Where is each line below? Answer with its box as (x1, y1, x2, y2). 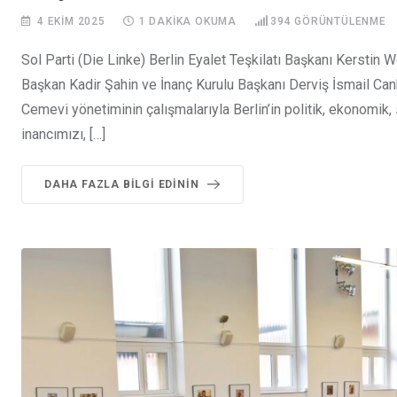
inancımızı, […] (21, 126, 105, 144)
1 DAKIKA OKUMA (138, 15, 237, 28)
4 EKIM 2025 (37, 15, 105, 28)
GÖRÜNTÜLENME (291, 15, 386, 28)
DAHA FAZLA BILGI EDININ (44, 178, 199, 191)
